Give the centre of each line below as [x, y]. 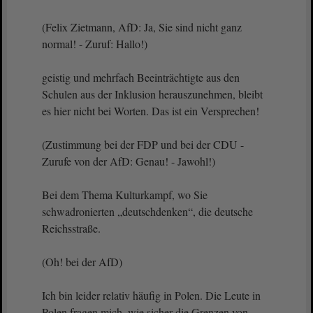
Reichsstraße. [73, 228]
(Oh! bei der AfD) [82, 262]
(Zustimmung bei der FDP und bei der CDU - [143, 144]
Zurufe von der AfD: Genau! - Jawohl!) [130, 161]
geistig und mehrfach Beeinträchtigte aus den [141, 77]
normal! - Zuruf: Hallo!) [96, 44]
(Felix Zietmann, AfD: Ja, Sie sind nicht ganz [142, 27]
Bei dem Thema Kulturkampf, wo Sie [125, 195]
